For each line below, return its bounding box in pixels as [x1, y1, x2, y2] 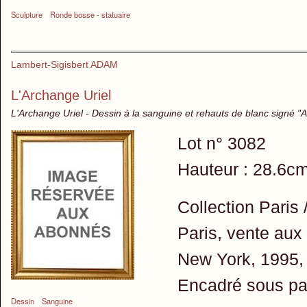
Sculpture [11, 9, 42, 21]
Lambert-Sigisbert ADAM [11, 59, 118, 71]
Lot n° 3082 [177, 134, 266, 153]
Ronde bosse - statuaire [50, 9, 131, 21]
